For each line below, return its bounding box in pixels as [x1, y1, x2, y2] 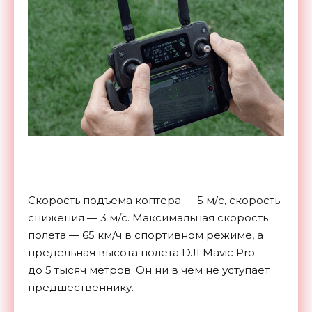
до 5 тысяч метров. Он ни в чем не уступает [28, 263, 270, 276]
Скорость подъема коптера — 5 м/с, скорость [28, 193, 280, 207]
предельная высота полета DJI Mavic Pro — [28, 245, 268, 259]
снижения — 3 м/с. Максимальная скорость [28, 210, 268, 224]
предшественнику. [28, 280, 134, 294]
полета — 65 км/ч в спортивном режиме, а [28, 228, 263, 242]
